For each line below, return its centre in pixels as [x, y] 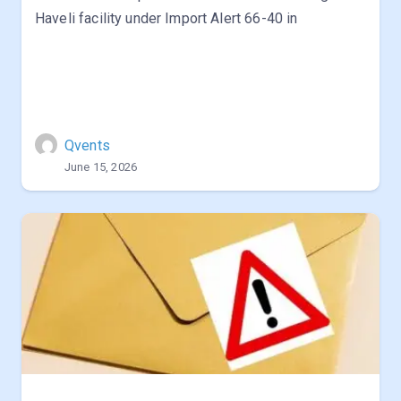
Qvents [87, 145]
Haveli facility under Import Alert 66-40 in [166, 18]
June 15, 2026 [101, 167]
